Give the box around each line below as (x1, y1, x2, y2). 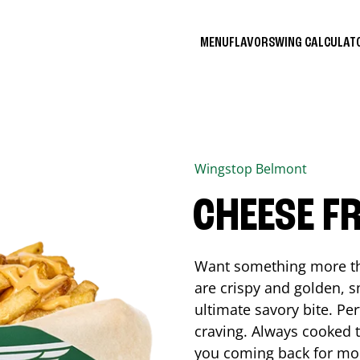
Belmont (256, 160, 307, 178)
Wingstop (194, 160, 256, 178)
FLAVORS (229, 35, 275, 50)
